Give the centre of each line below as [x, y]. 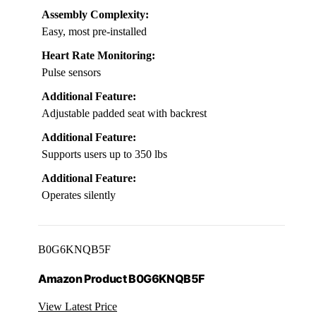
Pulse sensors [71, 73]
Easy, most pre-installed [94, 32]
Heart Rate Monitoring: [98, 56]
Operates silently [79, 195]
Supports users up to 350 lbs [104, 154]
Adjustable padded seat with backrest [124, 114]
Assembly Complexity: [95, 15]
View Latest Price [78, 306]
